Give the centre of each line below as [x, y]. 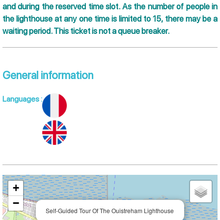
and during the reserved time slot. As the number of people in [110, 7]
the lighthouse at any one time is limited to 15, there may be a [110, 19]
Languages [22, 99]
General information [48, 75]
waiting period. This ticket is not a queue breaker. [86, 31]
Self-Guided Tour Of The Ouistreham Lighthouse [110, 211]
